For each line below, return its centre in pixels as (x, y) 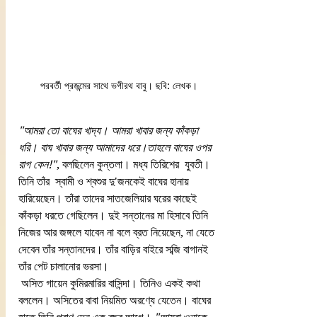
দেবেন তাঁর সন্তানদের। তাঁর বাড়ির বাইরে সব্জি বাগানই (115, 250)
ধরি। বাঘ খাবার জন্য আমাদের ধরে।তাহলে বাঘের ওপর (116, 148)
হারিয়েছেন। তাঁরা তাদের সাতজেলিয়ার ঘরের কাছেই (109, 199)
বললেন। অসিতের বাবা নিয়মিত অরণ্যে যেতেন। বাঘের (116, 301)
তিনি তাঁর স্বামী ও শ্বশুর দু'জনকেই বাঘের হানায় (105, 182)
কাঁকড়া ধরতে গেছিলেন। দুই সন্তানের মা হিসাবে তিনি (115, 216)
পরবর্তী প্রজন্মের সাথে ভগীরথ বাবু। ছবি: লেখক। (119, 86)
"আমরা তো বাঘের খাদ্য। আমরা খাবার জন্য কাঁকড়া (110, 131)
